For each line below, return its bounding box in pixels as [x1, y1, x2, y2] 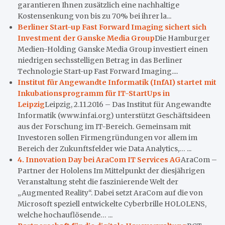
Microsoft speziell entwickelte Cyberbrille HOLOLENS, [18, 199, 206, 208]
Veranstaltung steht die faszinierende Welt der [18, 177, 178, 186]
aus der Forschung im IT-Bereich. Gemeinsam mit [18, 122, 191, 131]
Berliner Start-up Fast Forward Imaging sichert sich [18, 22, 206, 32]
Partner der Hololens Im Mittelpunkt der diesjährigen [18, 166, 205, 175]
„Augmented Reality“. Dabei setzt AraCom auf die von [18, 188, 203, 197]
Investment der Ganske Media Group [18, 33, 155, 43]
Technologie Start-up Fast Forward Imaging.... [18, 66, 178, 76]
